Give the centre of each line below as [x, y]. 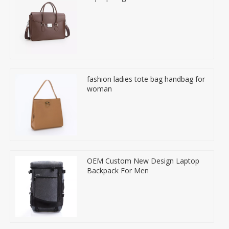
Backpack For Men [118, 170]
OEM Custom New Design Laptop [143, 161]
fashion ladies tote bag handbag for [146, 79]
